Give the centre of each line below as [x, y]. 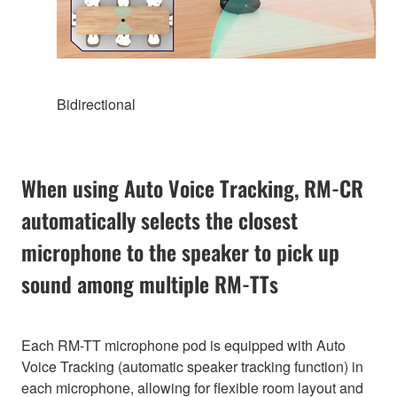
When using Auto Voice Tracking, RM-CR [192, 187]
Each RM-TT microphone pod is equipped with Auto [183, 345]
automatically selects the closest [160, 219]
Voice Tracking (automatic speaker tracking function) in [192, 366]
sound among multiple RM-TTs [150, 283]
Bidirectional [96, 104]
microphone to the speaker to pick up [180, 251]
